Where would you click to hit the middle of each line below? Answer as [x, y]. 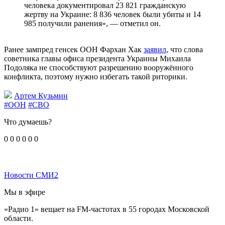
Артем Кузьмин [41, 96]
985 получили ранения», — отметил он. [92, 24]
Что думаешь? [28, 122]
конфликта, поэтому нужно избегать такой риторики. [96, 77]
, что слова [185, 50]
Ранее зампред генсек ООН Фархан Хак [74, 50]
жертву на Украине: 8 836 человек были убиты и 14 [113, 15]
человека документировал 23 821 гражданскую [105, 6]
